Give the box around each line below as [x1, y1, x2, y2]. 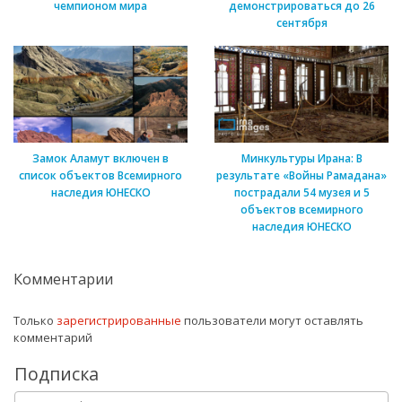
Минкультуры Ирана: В [240, 150, 363, 166]
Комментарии [13, 268, 113, 289]
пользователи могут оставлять [181, 311, 363, 328]
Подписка [14, 361, 99, 386]
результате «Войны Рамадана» [216, 167, 387, 183]
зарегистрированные [57, 311, 181, 328]
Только [13, 311, 57, 328]
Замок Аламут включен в [32, 150, 169, 166]
